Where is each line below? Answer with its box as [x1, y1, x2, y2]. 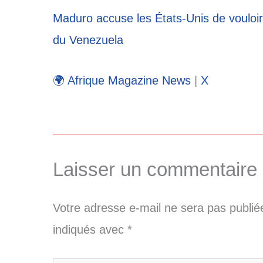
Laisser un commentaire [52, 159, 257, 181]
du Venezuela [52, 33, 123, 47]
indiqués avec [52, 223, 127, 237]
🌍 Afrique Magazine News [52, 74, 194, 87]
